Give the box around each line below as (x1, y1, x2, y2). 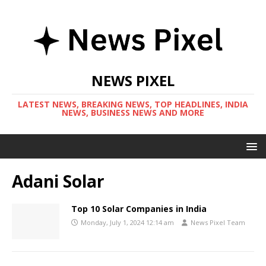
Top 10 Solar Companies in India (71, 203, 207, 214)
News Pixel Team (191, 218, 245, 227)
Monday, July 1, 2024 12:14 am (81, 218, 174, 227)
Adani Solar (12, 170, 104, 192)
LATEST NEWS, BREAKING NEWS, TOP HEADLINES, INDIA (18, 99, 248, 110)
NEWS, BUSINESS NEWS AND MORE (62, 107, 204, 118)
